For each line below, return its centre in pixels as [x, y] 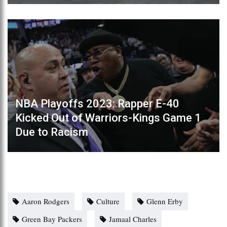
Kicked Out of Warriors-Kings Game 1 [108, 118]
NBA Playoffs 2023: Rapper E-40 [97, 103]
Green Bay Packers [52, 219]
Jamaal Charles [133, 219]
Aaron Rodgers [46, 201]
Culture [108, 201]
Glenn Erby [165, 201]
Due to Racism [52, 132]
